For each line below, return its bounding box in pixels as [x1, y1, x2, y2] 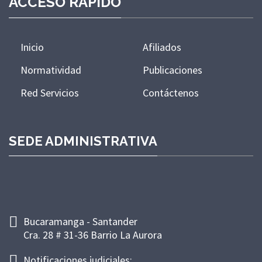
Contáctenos [143, 85, 199, 99]
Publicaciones [143, 63, 202, 77]
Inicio [20, 40, 44, 54]
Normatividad [20, 63, 81, 77]
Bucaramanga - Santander [23, 214, 140, 228]
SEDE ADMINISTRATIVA [9, 133, 157, 149]
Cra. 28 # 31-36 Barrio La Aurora [23, 227, 162, 242]
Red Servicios [20, 85, 79, 99]
